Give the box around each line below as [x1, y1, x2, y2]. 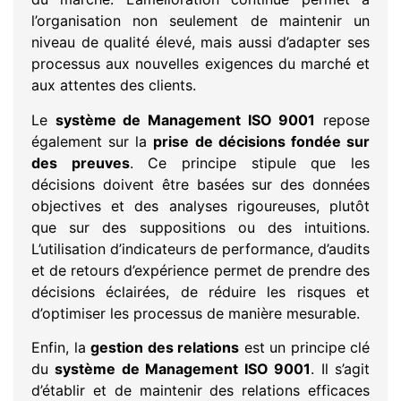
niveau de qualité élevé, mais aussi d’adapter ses [31, 33, 370, 52]
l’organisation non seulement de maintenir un [31, 12, 370, 30]
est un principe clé [239, 337, 370, 356]
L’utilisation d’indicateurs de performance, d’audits [31, 239, 370, 258]
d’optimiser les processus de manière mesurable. [31, 303, 360, 322]
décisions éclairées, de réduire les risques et [31, 282, 370, 301]
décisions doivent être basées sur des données [31, 175, 370, 193]
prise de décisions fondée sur [153, 132, 371, 150]
